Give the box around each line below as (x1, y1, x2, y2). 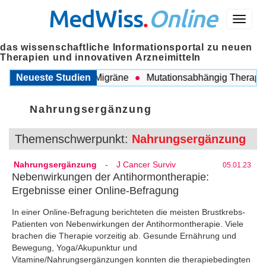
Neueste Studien (16, 72, 91, 83)
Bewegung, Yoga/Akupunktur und (12, 242, 137, 252)
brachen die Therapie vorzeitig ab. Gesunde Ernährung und (12, 230, 236, 240)
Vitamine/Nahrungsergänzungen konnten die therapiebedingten (12, 254, 251, 264)
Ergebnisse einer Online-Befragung (12, 185, 179, 197)
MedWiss (48, 4, 143, 33)
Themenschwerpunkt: (15, 132, 128, 145)
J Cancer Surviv (116, 160, 176, 169)
